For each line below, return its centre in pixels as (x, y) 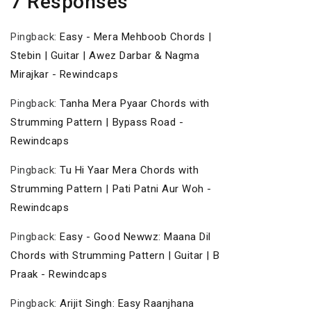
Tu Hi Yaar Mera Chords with (129, 170)
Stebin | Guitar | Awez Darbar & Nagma (105, 55)
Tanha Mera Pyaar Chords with (135, 103)
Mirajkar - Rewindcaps (65, 74)
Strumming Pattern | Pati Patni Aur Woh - (111, 188)
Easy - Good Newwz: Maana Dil (135, 236)
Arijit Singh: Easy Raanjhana (127, 303)
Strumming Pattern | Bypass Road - (97, 122)
